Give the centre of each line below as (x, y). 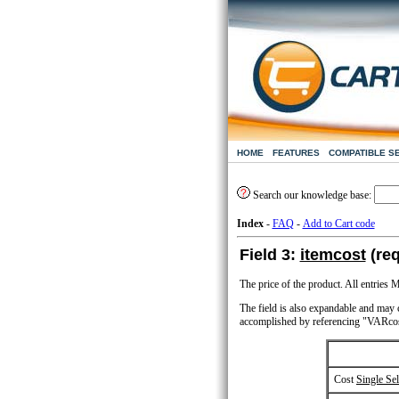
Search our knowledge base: (312, 195)
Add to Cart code (338, 224)
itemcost (333, 255)
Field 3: (269, 255)
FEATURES (296, 153)
